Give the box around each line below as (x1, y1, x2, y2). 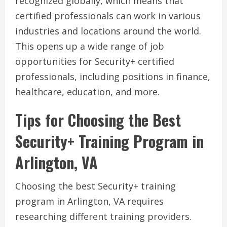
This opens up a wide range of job (15, 40, 164, 53)
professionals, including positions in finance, (15, 70, 210, 83)
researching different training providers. (15, 210, 192, 223)
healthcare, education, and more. (15, 86, 160, 98)
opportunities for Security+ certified (15, 55, 174, 68)
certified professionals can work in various (15, 10, 201, 22)
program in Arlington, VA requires (15, 195, 164, 208)
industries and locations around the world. (15, 25, 201, 37)
